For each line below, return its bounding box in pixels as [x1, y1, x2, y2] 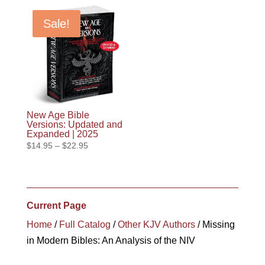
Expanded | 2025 [26, 128, 98, 139]
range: [87, 153, 112, 163]
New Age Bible [26, 109, 89, 120]
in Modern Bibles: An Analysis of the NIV [26, 235, 195, 245]
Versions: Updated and [26, 119, 122, 130]
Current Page [26, 200, 86, 211]
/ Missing [195, 219, 235, 230]
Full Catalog [59, 219, 111, 230]
